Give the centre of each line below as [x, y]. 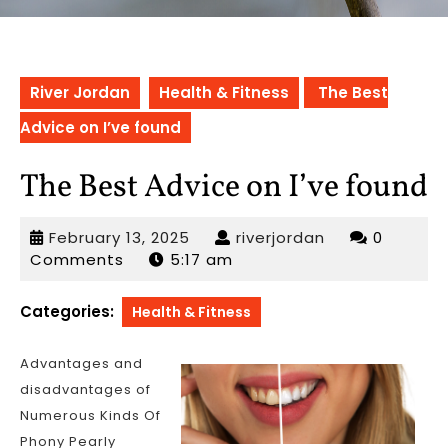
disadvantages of [85, 389]
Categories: [67, 311]
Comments [79, 259]
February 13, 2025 [119, 237]
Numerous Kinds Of [90, 415]
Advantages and [81, 363]
